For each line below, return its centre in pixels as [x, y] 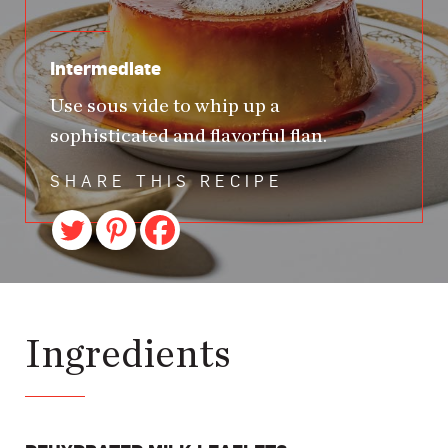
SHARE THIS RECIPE [167, 182]
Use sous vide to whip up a [165, 106]
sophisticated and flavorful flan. [188, 136]
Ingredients [128, 355]
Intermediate [105, 69]
